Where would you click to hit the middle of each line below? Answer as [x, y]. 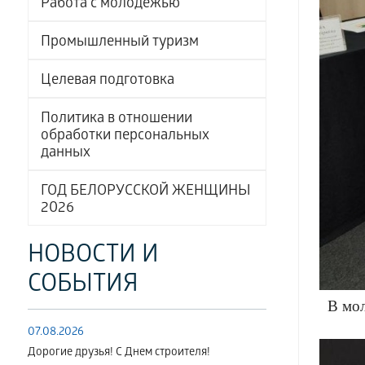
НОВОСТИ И [93, 257]
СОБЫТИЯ [83, 286]
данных [65, 154]
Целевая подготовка [107, 81]
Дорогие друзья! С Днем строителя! [119, 353]
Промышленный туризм [119, 43]
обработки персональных [125, 136]
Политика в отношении [116, 119]
